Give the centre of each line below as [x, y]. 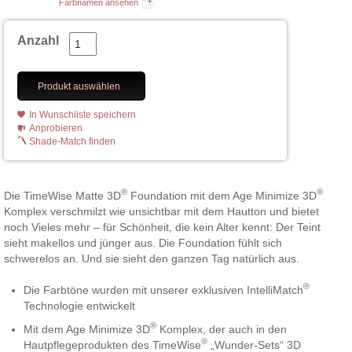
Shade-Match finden [72, 141]
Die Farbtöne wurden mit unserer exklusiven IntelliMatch [163, 290]
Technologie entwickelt [79, 305]
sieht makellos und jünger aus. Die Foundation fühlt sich [143, 242]
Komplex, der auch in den [222, 329]
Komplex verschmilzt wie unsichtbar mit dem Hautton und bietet [161, 211]
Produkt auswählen [79, 86]
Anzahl [38, 40]
